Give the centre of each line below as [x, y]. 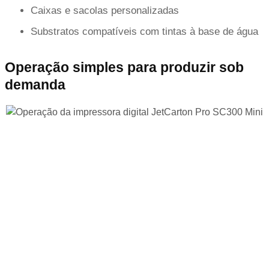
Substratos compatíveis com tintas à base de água [144, 31]
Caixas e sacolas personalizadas [105, 10]
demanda [35, 84]
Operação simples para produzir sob [124, 67]
